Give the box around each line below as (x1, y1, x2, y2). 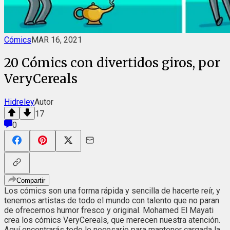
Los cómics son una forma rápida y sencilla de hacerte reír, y (4, 185, 220, 196)
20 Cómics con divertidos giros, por (4, 54, 220, 71)
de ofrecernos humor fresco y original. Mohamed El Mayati (4, 205, 214, 215)
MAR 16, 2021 (31, 35, 82, 45)
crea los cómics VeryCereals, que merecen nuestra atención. (4, 215, 220, 225)
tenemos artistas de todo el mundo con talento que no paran (4, 195, 219, 205)
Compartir (16, 176, 45, 184)
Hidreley (4, 97, 34, 107)
